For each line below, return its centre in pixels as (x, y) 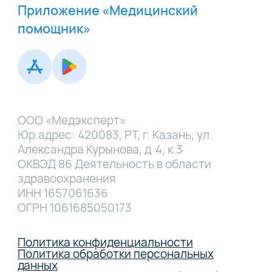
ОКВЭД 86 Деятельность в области (114, 164)
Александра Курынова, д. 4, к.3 (100, 150)
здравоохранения (66, 179)
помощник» (54, 29)
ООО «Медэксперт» (71, 121)
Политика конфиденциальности (105, 243)
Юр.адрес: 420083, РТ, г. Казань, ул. (115, 135)
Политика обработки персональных (115, 254)
